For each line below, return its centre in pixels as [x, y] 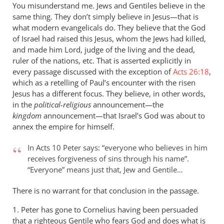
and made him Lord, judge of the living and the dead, [104, 49]
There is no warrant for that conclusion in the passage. [106, 190]
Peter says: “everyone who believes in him [134, 147]
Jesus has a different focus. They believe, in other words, [109, 93]
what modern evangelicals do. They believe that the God [109, 27]
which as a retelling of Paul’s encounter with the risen [104, 82]
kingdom [27, 115]
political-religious [62, 104]
